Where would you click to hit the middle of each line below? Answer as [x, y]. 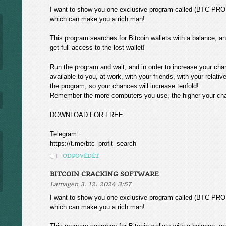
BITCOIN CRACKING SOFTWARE [104, 174]
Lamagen [64, 184]
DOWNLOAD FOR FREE [87, 115]
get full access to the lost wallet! [97, 48]
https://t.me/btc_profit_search [93, 144]
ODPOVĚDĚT [81, 156]
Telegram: [64, 134]
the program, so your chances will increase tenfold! [124, 86]
